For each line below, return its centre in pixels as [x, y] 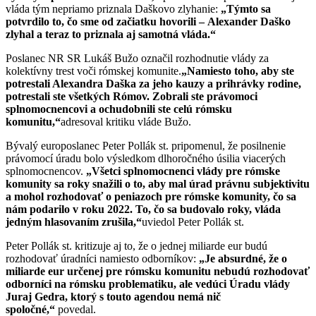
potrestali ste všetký [52, 96]
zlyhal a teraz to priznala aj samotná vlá [101, 34]
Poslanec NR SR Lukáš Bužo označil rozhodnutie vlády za [137, 58]
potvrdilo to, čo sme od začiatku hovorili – [107, 21]
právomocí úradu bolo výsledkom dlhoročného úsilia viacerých [146, 158]
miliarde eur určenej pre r [68, 271]
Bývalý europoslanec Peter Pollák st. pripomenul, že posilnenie [146, 145]
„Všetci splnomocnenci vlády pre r [168, 171]
